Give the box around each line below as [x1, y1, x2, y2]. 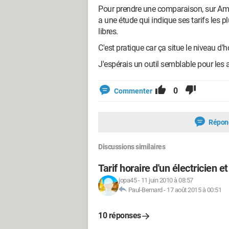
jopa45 [119, 176, 136, 184]
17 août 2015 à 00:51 [167, 186, 221, 194]
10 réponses [98, 211, 141, 220]
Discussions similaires [98, 143, 165, 151]
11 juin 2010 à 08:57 [141, 176, 193, 184]
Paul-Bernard [128, 186, 163, 194]
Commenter [114, 87, 152, 95]
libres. [98, 27, 120, 36]
